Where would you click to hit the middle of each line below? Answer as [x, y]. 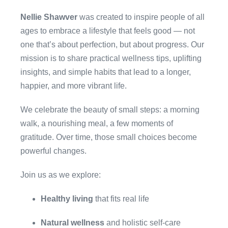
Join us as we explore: [61, 175]
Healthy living [67, 199]
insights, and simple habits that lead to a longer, [106, 72]
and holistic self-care [142, 223]
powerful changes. [53, 151]
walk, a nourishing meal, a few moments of [97, 123]
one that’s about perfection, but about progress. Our [112, 45]
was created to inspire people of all [141, 17]
